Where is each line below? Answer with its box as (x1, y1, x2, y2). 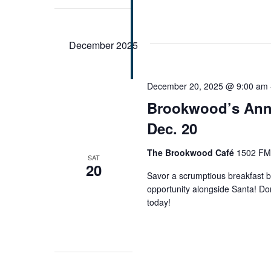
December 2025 (69, 38, 138, 52)
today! (147, 195, 171, 208)
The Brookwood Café (147, 146, 237, 158)
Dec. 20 (147, 117, 198, 139)
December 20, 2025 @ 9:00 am (147, 79, 269, 92)
